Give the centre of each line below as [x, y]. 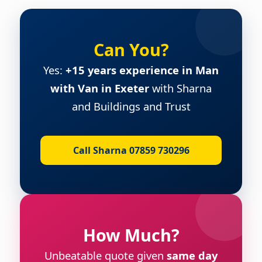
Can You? [131, 49]
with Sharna [180, 88]
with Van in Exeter [100, 88]
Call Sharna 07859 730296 [131, 150]
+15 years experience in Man [142, 70]
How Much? [131, 235]
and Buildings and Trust [131, 106]
